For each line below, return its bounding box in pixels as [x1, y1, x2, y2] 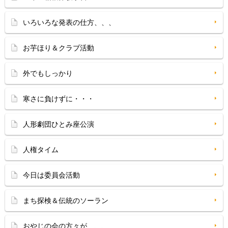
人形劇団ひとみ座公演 [23, 120, 94, 128]
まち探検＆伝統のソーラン [23, 196, 108, 205]
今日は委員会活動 [23, 171, 80, 179]
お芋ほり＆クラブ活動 [23, 44, 94, 52]
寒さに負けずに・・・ [23, 95, 94, 103]
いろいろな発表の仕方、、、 [23, 18, 116, 26]
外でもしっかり [23, 69, 73, 77]
